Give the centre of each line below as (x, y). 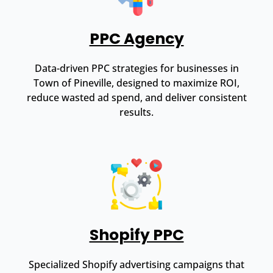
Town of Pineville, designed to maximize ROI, (136, 83)
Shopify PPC (136, 235)
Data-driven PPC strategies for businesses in (136, 68)
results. (136, 112)
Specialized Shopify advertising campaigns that (136, 264)
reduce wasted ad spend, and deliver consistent (136, 97)
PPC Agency (136, 38)
